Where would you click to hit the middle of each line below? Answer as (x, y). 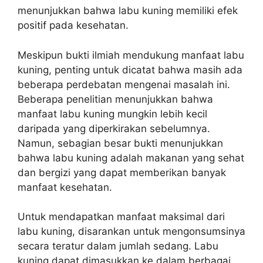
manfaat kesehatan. (65, 187)
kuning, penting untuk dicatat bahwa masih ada (130, 70)
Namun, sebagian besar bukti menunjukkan (120, 143)
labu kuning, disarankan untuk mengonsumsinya (131, 231)
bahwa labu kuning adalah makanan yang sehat (131, 158)
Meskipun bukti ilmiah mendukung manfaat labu (131, 55)
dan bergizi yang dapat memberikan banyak (122, 172)
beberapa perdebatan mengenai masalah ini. (124, 84)
